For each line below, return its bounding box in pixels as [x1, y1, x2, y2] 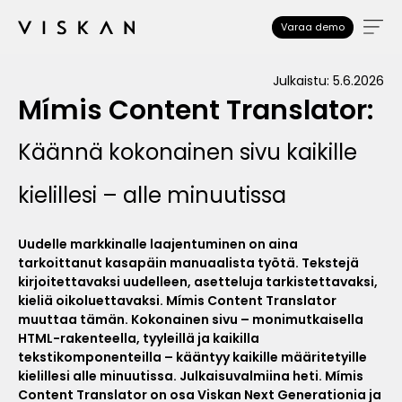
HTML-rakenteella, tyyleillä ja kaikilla [18, 329, 259, 347]
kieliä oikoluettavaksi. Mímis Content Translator [18, 292, 336, 310]
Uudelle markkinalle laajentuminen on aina [18, 235, 298, 253]
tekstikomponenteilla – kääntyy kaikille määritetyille [18, 348, 367, 366]
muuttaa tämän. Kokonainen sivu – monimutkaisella [18, 310, 363, 328]
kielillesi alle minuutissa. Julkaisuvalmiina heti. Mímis [18, 367, 363, 385]
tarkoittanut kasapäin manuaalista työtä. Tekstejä [18, 254, 359, 272]
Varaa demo [281, 19, 345, 34]
